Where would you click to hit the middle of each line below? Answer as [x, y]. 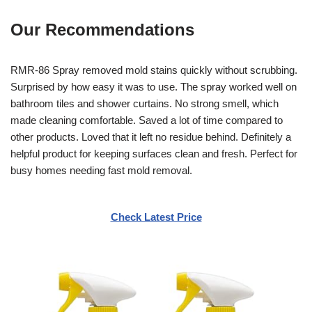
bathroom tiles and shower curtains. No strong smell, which [145, 103]
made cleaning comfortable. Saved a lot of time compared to [147, 120]
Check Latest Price [156, 217]
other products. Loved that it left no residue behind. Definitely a [151, 136]
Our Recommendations [102, 29]
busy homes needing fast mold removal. [101, 170]
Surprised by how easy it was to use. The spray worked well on [154, 86]
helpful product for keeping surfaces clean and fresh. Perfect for [154, 153]
